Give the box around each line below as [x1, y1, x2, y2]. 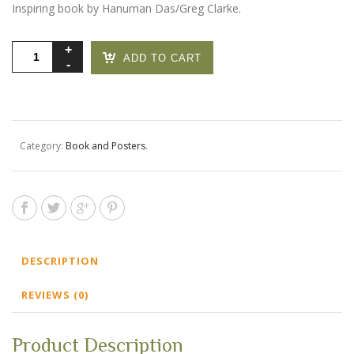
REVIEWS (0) [21, 288, 88, 303]
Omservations [11, 42, 83, 58]
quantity [11, 60, 52, 76]
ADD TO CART [123, 52, 201, 65]
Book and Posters [66, 139, 145, 153]
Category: [20, 139, 66, 153]
